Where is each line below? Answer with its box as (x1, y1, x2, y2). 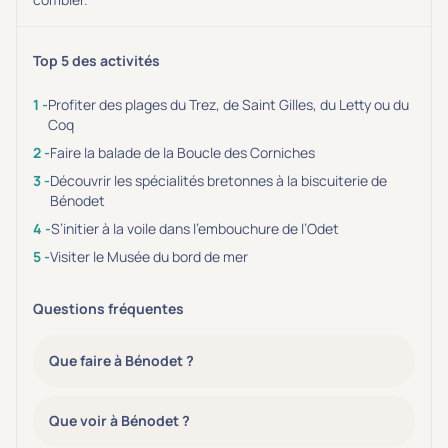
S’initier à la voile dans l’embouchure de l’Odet (51, 219, 339, 238)
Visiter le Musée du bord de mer (50, 247, 248, 266)
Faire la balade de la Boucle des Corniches (50, 143, 315, 162)
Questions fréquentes (33, 299, 184, 318)
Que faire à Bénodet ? (49, 351, 194, 370)
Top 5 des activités (33, 51, 160, 70)
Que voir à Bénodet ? (49, 411, 190, 430)
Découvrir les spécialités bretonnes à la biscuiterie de (50, 171, 387, 190)
